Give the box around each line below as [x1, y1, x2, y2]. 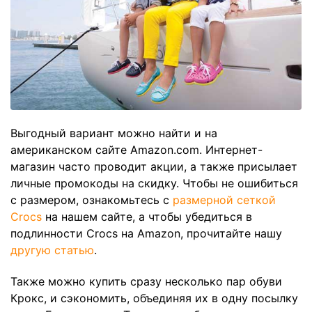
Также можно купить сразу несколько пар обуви [10, 274, 282, 288]
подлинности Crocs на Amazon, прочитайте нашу [10, 226, 282, 240]
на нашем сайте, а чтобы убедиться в [42, 209, 252, 224]
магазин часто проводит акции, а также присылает [10, 159, 297, 173]
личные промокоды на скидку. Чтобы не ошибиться [10, 175, 298, 190]
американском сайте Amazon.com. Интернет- [10, 142, 263, 157]
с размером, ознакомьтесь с [10, 192, 173, 207]
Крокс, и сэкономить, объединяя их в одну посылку [10, 290, 298, 305]
